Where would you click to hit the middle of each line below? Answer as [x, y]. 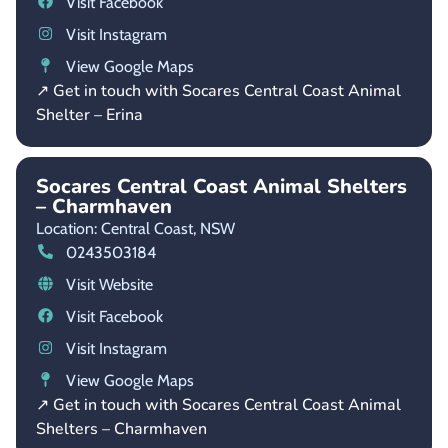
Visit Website [109, 284]
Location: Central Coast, [116, 228]
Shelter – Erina [89, 114]
